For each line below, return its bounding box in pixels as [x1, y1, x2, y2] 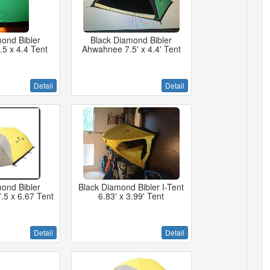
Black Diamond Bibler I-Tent [78, 181, 184, 193]
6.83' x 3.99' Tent [98, 190, 165, 202]
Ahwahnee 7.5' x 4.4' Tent [81, 43, 181, 55]
